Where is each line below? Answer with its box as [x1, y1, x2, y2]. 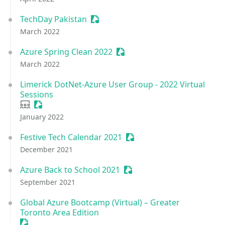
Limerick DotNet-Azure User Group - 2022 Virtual [20, 79, 205, 90]
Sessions [20, 89, 53, 100]
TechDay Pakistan [20, 14, 87, 25]
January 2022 [20, 112, 64, 122]
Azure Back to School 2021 [20, 164, 120, 175]
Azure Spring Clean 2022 [20, 46, 113, 57]
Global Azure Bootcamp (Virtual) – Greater [20, 197, 180, 208]
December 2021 [20, 145, 73, 154]
